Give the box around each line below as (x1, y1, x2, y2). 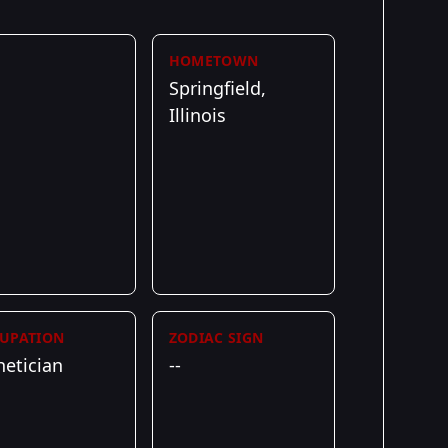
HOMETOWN (168, 51, 259, 70)
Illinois (168, 103, 226, 127)
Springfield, (168, 76, 266, 100)
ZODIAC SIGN (168, 327, 264, 347)
